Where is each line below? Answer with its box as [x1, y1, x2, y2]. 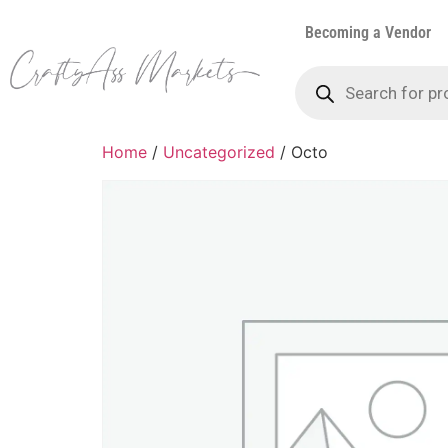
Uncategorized [163, 142, 275, 162]
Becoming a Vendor [305, 23, 431, 42]
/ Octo [275, 142, 328, 162]
